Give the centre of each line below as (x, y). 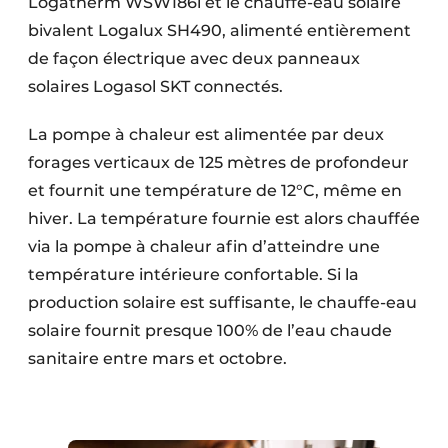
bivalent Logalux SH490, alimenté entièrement (219, 30)
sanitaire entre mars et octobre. (157, 358)
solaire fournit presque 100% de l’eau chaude (210, 330)
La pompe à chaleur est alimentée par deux (206, 134)
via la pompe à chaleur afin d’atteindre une (204, 246)
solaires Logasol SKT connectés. (155, 86)
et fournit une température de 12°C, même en (215, 190)
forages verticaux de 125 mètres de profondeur (218, 162)
